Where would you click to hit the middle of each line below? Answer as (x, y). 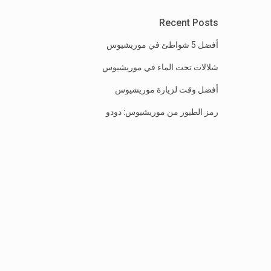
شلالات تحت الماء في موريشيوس (160, 67)
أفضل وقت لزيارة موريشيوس (167, 90)
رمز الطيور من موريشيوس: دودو (162, 112)
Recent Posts (189, 23)
